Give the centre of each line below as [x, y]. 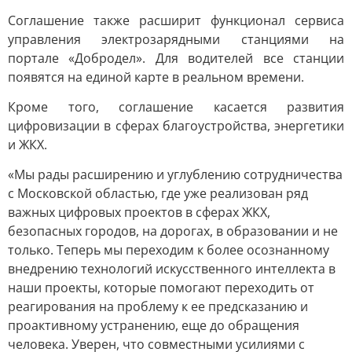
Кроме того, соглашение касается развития [176, 107]
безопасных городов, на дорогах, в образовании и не [173, 231]
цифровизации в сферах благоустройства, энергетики [176, 126]
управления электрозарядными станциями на [176, 39]
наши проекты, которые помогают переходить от [161, 288]
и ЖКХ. [27, 145]
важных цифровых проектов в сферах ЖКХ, [139, 212]
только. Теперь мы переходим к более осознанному [169, 250]
